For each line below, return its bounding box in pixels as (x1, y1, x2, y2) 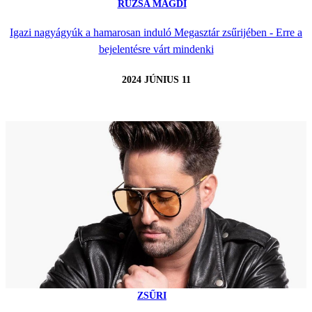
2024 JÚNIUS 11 (121, 74, 191, 85)
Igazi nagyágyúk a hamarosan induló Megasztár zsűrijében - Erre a (10, 26, 302, 38)
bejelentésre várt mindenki (98, 42, 214, 55)
